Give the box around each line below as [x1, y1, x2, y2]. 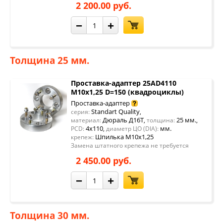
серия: [71, 108, 90, 116]
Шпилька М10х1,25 [95, 132, 154, 141]
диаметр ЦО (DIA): [106, 124, 159, 133]
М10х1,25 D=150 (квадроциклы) [71, 87, 184, 97]
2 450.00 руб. [76, 155, 131, 166]
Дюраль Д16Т [101, 115, 144, 124]
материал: [71, 116, 101, 124]
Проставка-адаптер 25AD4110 [71, 78, 176, 88]
